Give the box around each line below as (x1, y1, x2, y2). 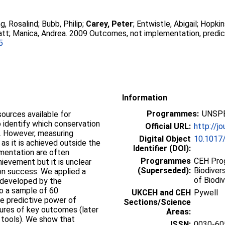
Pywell (194, 187, 218, 197)
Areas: (166, 206, 191, 216)
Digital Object (139, 134, 191, 144)
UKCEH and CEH (132, 187, 191, 197)
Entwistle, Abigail (137, 19, 197, 29)
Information (122, 92, 167, 102)
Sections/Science (124, 197, 191, 207)
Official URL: (145, 121, 191, 131)
